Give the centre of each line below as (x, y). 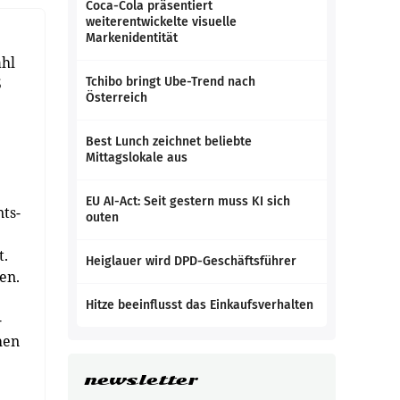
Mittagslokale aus (137, 158)
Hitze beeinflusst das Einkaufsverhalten (200, 305)
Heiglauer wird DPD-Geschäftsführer (191, 261)
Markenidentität (132, 38)
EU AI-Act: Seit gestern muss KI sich (188, 201)
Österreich (117, 98)
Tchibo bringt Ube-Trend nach (171, 82)
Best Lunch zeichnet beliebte (169, 142)
